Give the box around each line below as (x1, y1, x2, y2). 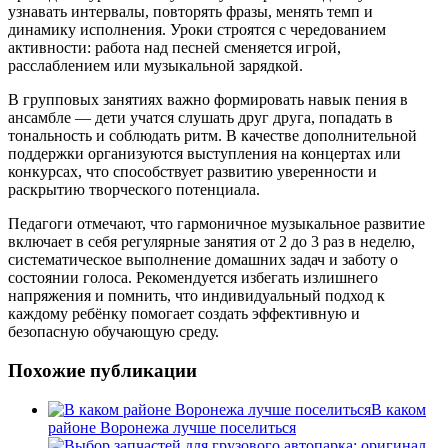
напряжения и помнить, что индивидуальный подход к (8, 287, 385, 305)
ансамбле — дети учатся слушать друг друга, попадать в (8, 109, 393, 127)
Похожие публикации (8, 359, 197, 381)
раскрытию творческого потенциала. (8, 181, 260, 199)
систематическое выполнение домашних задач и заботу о (8, 251, 398, 269)
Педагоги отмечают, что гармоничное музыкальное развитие (8, 215, 425, 233)
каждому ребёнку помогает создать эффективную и (8, 305, 360, 323)
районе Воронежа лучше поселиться (48, 418, 296, 436)
